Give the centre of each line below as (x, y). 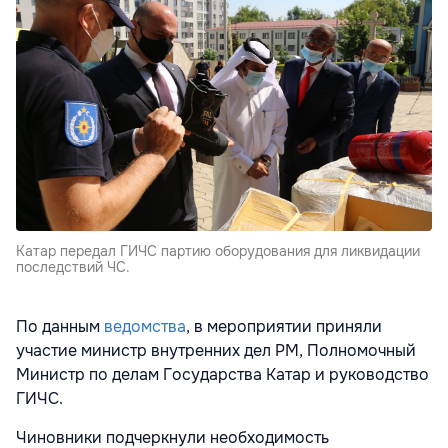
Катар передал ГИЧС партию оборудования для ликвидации (218, 251)
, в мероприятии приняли (284, 327)
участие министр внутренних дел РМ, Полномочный (216, 351)
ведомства (145, 327)
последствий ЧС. (73, 267)
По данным (60, 327)
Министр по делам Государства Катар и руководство (222, 375)
